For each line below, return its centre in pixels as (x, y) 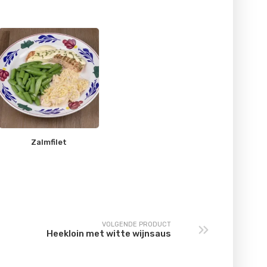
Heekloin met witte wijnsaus (109, 234)
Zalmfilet (49, 142)
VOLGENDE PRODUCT (136, 225)
